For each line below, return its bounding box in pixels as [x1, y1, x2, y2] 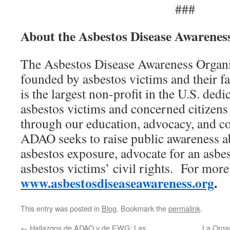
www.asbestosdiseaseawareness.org [21, 173, 214, 193]
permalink [168, 203, 200, 214]
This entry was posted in [21, 203, 102, 214]
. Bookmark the [117, 203, 168, 214]
